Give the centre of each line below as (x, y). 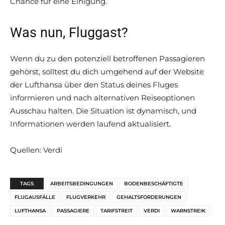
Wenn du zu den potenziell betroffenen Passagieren (107, 59)
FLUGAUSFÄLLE (35, 197)
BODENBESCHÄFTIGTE (154, 184)
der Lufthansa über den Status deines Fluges (94, 85)
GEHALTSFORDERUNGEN (149, 197)
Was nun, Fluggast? (69, 33)
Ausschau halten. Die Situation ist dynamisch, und (103, 111)
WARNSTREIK (188, 211)
